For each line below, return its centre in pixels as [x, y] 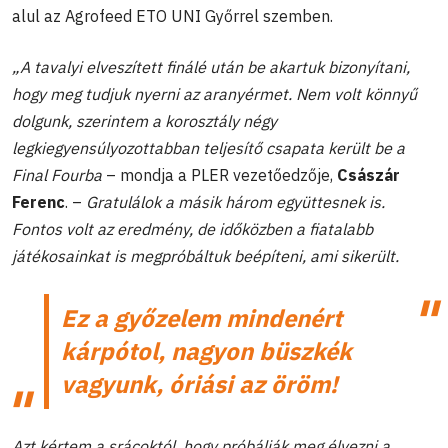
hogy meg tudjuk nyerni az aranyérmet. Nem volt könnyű [214, 93]
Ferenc [38, 201]
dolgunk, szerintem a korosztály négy [144, 120]
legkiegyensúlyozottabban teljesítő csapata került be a [208, 147]
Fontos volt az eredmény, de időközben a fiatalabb [192, 228]
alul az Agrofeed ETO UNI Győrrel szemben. [172, 15]
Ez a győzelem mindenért [201, 317]
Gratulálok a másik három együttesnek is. [235, 201]
